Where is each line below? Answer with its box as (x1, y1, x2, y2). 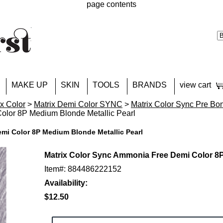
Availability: (44, 179, 88, 187)
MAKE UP (11, 81, 48, 89)
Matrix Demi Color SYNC (34, 100, 122, 109)
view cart (180, 81, 211, 89)
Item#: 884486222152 (44, 165, 121, 173)
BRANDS (132, 81, 167, 89)
